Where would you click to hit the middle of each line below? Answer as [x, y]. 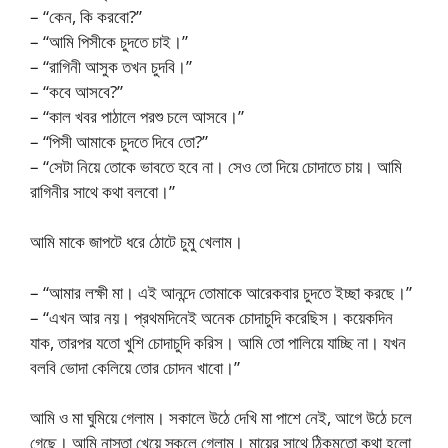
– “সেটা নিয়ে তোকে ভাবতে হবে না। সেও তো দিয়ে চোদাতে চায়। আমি [216, 166]
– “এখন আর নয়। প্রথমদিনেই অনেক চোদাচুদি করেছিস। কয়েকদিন [211, 317]
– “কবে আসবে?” [76, 91]
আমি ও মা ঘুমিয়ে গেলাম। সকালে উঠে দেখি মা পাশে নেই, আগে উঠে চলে [221, 417]
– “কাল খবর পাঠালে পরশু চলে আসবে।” [137, 116]
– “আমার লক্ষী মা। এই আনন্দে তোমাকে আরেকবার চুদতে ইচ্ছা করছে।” [221, 292]
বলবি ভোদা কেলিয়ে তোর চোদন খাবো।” [135, 367]
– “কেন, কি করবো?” [86, 16]
